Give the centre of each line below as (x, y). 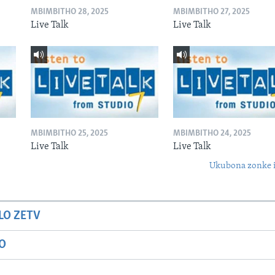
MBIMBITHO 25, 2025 (69, 134)
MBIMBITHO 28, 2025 (69, 12)
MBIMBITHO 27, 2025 (211, 12)
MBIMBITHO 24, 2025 (212, 134)
